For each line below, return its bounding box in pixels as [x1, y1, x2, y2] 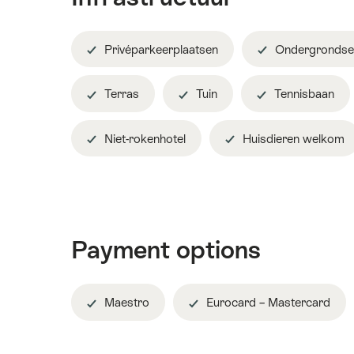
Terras [101, 87, 139, 101]
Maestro [101, 296, 149, 310]
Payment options [71, 235, 261, 265]
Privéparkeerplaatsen [101, 42, 218, 56]
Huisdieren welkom [239, 131, 345, 145]
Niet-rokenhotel [101, 131, 186, 145]
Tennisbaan [271, 87, 334, 101]
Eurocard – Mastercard [203, 296, 330, 310]
